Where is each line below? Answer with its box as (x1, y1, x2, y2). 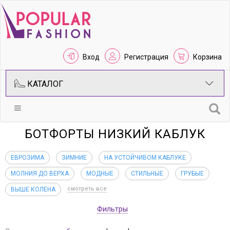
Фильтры (97, 205, 128, 213)
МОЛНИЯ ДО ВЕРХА (11, 170, 69, 177)
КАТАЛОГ (25, 79, 63, 89)
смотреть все (67, 185, 107, 192)
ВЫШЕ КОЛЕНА (11, 186, 55, 193)
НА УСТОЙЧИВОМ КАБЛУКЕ (104, 154, 186, 161)
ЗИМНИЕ (62, 154, 87, 161)
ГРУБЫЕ (181, 170, 204, 177)
